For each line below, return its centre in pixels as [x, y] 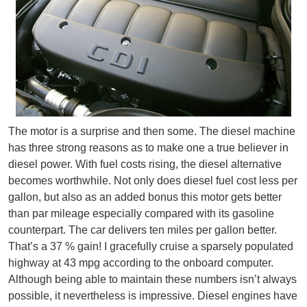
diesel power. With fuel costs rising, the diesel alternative [145, 164]
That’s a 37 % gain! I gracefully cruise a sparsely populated [151, 247]
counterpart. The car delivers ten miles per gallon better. [143, 230]
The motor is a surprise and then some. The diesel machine [152, 132]
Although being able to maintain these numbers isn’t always [152, 280]
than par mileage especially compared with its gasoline [141, 214]
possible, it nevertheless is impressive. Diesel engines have [153, 296]
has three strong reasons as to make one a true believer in [148, 148]
